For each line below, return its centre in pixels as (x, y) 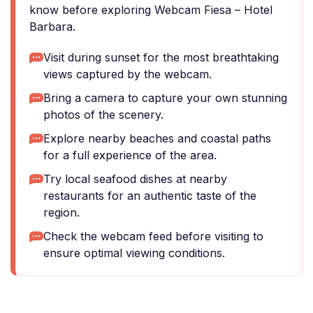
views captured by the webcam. (128, 74)
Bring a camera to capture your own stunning (165, 98)
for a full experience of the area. (130, 155)
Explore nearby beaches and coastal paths (157, 138)
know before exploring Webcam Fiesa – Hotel (151, 10)
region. (61, 212)
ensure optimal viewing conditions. (134, 253)
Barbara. (52, 27)
